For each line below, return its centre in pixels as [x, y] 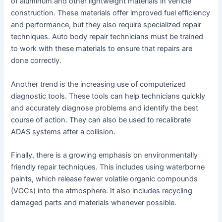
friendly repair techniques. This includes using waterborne [108, 167]
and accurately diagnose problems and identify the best [105, 108]
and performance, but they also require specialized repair [106, 25]
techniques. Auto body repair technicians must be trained [107, 37]
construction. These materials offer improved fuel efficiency [111, 13]
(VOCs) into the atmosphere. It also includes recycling [102, 191]
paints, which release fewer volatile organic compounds [105, 179]
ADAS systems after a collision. [63, 132]
